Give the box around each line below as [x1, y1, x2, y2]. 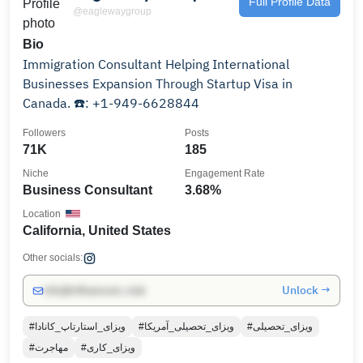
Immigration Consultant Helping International [23, 56, 165, 72]
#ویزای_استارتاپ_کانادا [35, 321, 126, 332]
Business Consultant [23, 183, 152, 197]
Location [23, 208, 61, 220]
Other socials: [23, 252, 83, 263]
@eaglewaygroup [73, 5, 152, 17]
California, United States [23, 224, 171, 237]
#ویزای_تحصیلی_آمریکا [144, 321, 234, 332]
